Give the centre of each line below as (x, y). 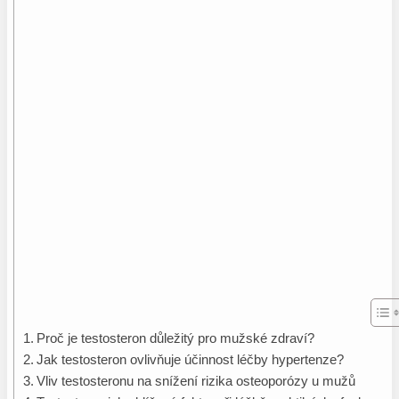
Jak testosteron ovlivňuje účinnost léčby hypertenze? (190, 360)
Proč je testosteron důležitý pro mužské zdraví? (175, 339)
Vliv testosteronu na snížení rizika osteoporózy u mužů (195, 382)
